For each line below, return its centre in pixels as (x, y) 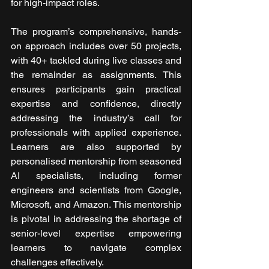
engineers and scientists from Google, (96, 190)
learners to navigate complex (96, 248)
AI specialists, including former (96, 176)
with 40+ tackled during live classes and (96, 61)
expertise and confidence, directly (96, 104)
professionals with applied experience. (96, 133)
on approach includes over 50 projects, (96, 46)
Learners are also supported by (96, 147)
